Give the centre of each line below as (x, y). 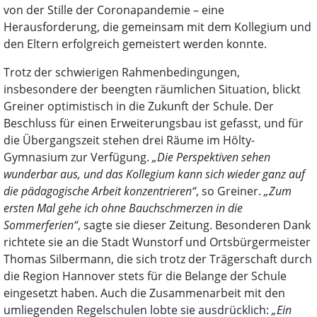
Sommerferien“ (41, 225)
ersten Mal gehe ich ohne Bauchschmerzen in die (123, 208)
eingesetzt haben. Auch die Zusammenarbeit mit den (144, 293)
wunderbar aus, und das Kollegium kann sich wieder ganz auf (154, 174)
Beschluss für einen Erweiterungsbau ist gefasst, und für (154, 123)
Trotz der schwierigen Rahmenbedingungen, (122, 73)
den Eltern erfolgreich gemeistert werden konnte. (135, 44)
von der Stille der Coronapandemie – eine (114, 10)
